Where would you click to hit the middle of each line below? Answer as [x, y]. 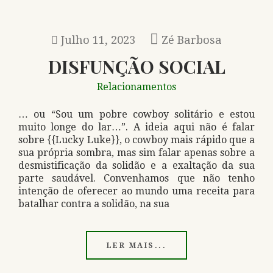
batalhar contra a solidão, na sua [94, 204]
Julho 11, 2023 [98, 40]
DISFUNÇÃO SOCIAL [136, 66]
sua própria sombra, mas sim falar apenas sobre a [136, 153]
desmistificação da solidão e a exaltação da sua [136, 165]
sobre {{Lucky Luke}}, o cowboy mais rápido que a [136, 140]
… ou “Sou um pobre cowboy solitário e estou [136, 114]
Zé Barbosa [192, 40]
